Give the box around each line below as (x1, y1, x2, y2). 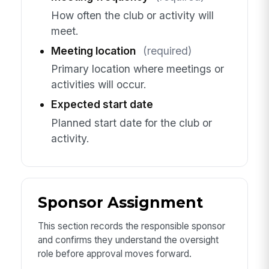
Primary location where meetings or (50, 62, 224, 76)
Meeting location (50, 44, 136, 57)
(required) (142, 44, 192, 57)
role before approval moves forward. (37, 248, 192, 260)
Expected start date (50, 98, 153, 111)
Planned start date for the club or (50, 116, 212, 129)
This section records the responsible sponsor (37, 220, 225, 232)
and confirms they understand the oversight (37, 234, 219, 246)
